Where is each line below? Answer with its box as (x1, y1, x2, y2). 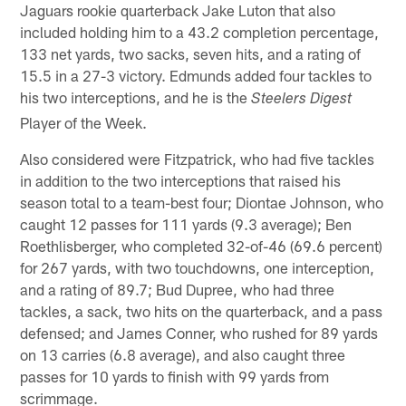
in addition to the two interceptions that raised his (20, 170, 342, 189)
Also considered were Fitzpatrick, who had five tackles (20, 149, 375, 168)
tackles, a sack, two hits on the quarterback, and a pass (20, 301, 383, 320)
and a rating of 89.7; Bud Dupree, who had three (20, 279, 335, 298)
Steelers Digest (251, 92, 353, 108)
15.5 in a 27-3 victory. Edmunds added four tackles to (20, 65, 372, 84)
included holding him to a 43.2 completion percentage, (20, 22, 380, 41)
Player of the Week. (20, 112, 148, 131)
